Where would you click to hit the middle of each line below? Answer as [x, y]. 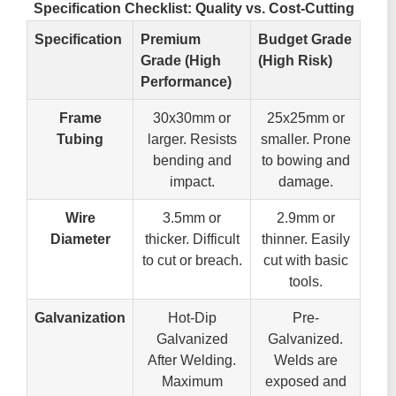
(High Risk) [295, 61]
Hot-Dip [192, 318]
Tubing [80, 139]
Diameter [80, 239]
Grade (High [181, 61]
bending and [192, 160]
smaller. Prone [305, 139]
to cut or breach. [192, 260]
